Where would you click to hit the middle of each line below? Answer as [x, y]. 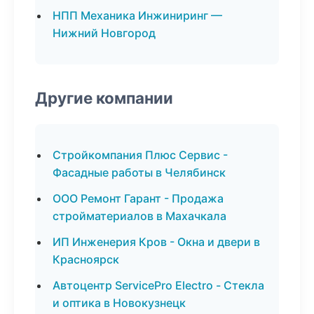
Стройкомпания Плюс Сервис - [140, 155]
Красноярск [86, 259]
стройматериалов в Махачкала [139, 216]
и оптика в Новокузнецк [119, 303]
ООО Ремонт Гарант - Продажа [138, 198]
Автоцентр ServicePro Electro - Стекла [158, 285]
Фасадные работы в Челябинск [139, 172]
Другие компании [104, 98]
